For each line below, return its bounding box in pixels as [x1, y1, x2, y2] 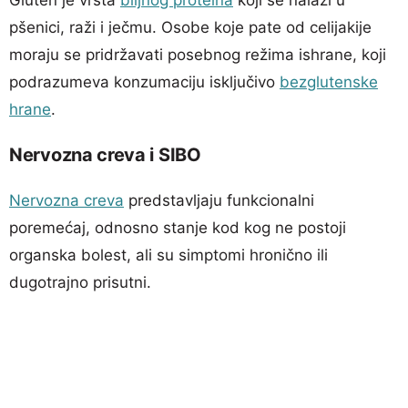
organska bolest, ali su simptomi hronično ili [9, 245, 328, 264]
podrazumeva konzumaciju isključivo [9, 72, 280, 91]
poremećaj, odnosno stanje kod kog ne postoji [9, 218, 346, 237]
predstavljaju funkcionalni [124, 190, 314, 209]
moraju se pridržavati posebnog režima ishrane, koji [9, 45, 386, 64]
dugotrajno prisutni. [9, 272, 151, 291]
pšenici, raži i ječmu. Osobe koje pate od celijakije [9, 17, 372, 36]
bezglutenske [280, 72, 378, 91]
